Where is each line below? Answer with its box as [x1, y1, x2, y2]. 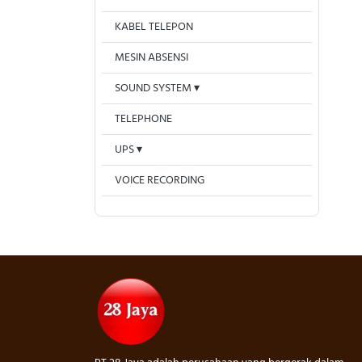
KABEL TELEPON [115, 18, 193, 36]
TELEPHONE [115, 110, 172, 128]
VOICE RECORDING [115, 171, 204, 190]
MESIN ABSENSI [115, 48, 188, 67]
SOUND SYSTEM [115, 79, 192, 98]
